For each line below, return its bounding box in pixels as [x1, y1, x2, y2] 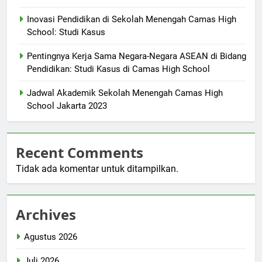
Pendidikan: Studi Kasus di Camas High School [27, 63, 210, 74]
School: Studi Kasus [27, 26, 105, 37]
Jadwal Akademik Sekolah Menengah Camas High [27, 87, 223, 98]
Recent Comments [16, 142, 143, 162]
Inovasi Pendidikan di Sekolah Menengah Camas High [27, 13, 236, 25]
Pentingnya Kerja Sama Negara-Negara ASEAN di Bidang [27, 50, 246, 61]
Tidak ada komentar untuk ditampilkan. [16, 163, 178, 174]
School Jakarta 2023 [27, 100, 107, 111]
